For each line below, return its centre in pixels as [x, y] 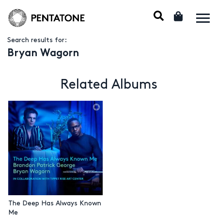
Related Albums [108, 85]
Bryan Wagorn [43, 54]
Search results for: [37, 40]
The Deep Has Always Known [54, 203]
